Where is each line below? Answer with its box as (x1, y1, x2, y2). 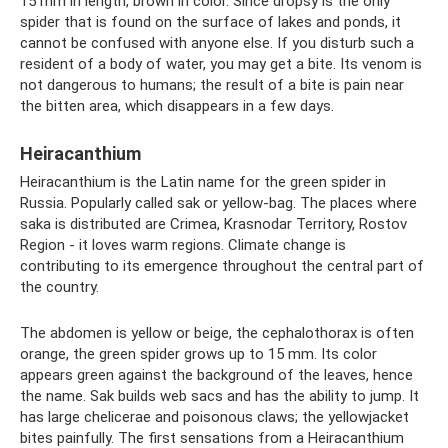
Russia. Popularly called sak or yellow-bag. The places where (20, 194, 417, 212)
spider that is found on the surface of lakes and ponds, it (20, 13, 401, 31)
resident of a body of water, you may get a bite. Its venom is (20, 55, 422, 73)
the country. (20, 278, 99, 296)
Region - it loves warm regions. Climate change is (20, 236, 346, 254)
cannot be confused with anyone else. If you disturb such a (20, 34, 414, 52)
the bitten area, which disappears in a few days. (20, 97, 334, 115)
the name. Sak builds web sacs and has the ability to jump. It (20, 387, 419, 405)
